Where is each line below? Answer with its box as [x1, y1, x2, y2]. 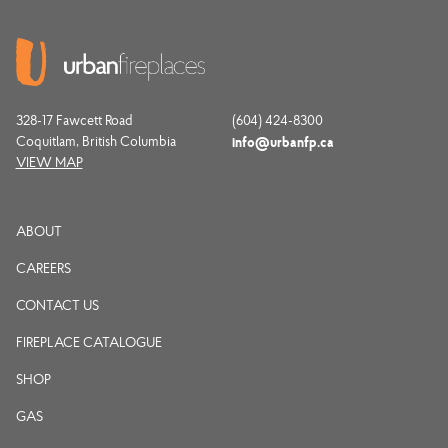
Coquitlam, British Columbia [15, 132, 176, 150]
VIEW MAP [15, 153, 83, 171]
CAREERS [15, 259, 71, 277]
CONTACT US [15, 296, 99, 314]
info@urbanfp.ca [231, 132, 334, 151]
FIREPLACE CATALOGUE [15, 333, 162, 351]
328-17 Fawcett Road [15, 111, 133, 129]
